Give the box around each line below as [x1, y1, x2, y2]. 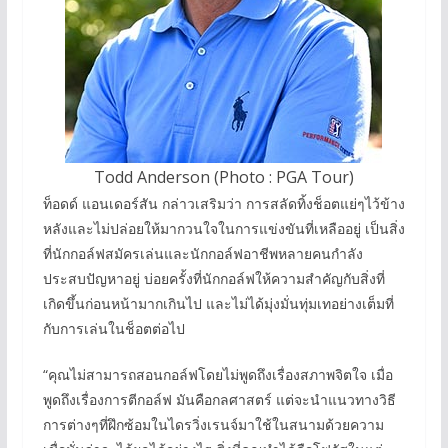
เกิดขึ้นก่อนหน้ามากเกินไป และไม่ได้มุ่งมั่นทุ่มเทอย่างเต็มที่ [42, 293, 394, 313]
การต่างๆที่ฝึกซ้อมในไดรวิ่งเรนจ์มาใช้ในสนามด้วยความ [42, 414, 384, 434]
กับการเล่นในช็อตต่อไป [42, 318, 185, 338]
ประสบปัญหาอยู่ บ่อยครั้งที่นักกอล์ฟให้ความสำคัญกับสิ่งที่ [42, 268, 385, 288]
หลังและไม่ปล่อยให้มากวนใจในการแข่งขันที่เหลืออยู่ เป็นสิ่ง [42, 218, 405, 238]
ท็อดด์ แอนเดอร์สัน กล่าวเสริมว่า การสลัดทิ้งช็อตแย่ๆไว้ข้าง [42, 193, 405, 213]
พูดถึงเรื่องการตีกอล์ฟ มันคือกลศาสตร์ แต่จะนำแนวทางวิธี [42, 389, 396, 409]
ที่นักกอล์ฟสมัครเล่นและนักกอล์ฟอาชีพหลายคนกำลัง [42, 243, 363, 263]
